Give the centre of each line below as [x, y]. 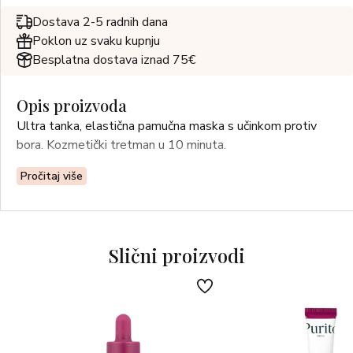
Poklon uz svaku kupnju [96, 41]
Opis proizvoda [72, 105]
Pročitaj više [52, 176]
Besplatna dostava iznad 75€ [114, 60]
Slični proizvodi [176, 255]
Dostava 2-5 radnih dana [100, 22]
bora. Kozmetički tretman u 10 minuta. [121, 145]
